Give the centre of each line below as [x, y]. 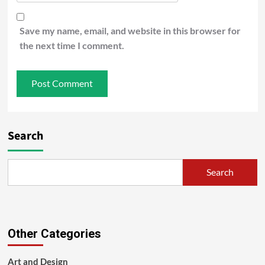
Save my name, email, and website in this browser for [130, 30]
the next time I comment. [72, 45]
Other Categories [54, 233]
